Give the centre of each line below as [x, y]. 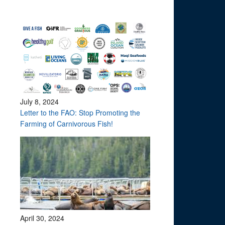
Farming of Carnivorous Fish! [67, 124]
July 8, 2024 [40, 101]
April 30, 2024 [42, 218]
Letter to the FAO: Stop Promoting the [80, 113]
